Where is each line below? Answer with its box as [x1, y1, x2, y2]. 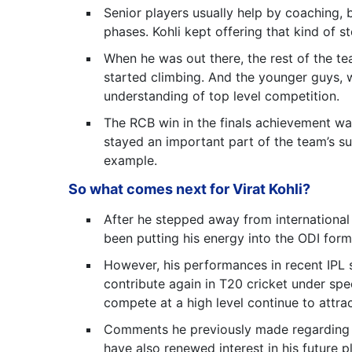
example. [104, 152, 157, 168]
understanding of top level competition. [104, 88, 347, 104]
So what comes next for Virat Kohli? [68, 181, 317, 197]
